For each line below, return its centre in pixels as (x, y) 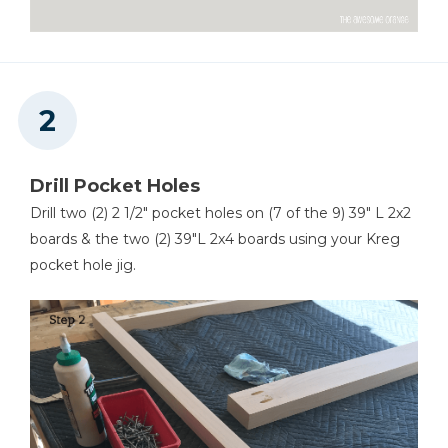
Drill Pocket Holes (115, 185)
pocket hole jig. (83, 264)
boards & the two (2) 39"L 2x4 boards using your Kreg (215, 238)
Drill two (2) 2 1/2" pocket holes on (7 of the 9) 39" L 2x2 (220, 212)
